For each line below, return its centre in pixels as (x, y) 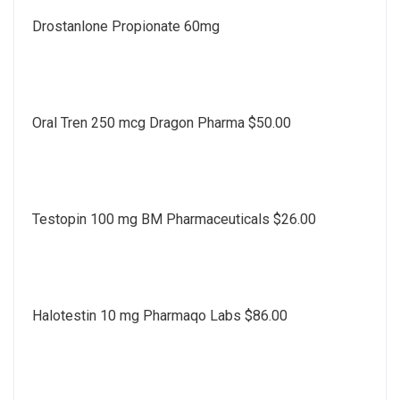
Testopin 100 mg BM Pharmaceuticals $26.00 (174, 219)
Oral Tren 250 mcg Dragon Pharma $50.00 (162, 122)
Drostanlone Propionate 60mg (126, 26)
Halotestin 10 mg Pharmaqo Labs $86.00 (160, 315)
